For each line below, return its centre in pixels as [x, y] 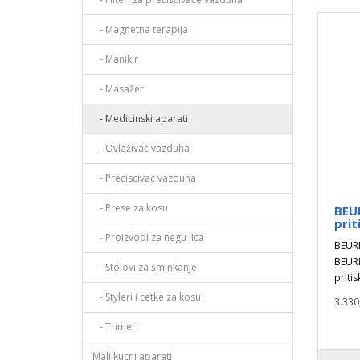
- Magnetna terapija [140, 29]
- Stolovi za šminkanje [145, 267]
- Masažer [118, 89]
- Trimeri [115, 327]
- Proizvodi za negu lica [148, 237]
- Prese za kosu [130, 208]
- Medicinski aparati [140, 119]
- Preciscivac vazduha [144, 178]
